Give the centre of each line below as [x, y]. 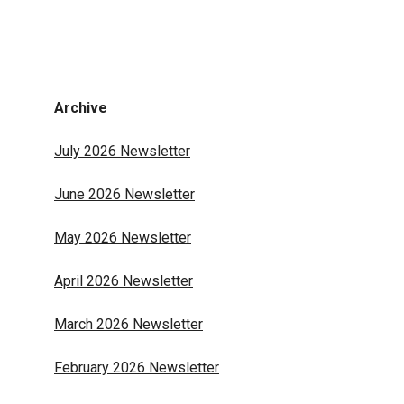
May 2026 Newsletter [123, 238]
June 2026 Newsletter [124, 194]
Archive [81, 108]
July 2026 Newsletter [122, 151]
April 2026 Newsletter [124, 281]
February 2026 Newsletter [137, 367]
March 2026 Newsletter [129, 324]
